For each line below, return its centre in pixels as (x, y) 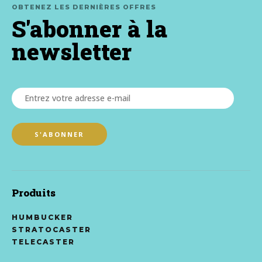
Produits (34, 192)
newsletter (72, 51)
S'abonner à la (89, 28)
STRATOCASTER (51, 229)
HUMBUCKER (42, 217)
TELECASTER (43, 242)
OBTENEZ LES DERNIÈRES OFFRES (84, 7)
